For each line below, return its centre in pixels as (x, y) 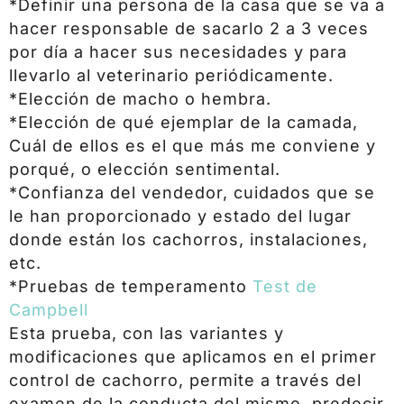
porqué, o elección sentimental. (145, 169)
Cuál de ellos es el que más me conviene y (193, 145)
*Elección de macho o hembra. (140, 98)
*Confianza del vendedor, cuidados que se (192, 192)
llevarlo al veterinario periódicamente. (171, 75)
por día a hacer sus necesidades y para (178, 51)
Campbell (49, 309)
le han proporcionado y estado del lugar (180, 216)
